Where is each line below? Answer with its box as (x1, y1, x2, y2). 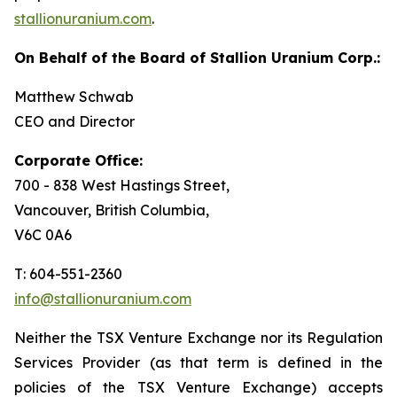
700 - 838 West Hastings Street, (14, 176, 230, 194)
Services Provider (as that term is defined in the (14, 354, 383, 371)
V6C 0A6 (14, 226, 72, 244)
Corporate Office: (14, 152, 143, 169)
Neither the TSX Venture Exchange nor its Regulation (14, 329, 383, 346)
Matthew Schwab (14, 88, 134, 105)
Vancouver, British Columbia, (14, 201, 209, 219)
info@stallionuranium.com (14, 290, 191, 307)
